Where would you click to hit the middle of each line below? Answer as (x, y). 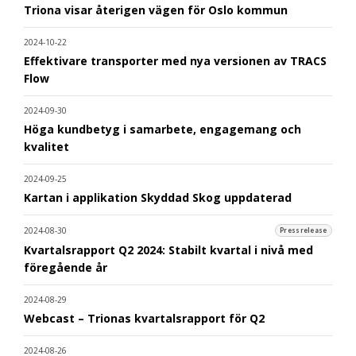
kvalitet (46, 146)
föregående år (66, 267)
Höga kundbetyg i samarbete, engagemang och (163, 129)
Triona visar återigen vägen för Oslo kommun (156, 10)
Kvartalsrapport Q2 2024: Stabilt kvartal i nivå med (168, 250)
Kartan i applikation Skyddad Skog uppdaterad (158, 197)
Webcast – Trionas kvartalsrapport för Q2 (144, 318)
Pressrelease (304, 231)
